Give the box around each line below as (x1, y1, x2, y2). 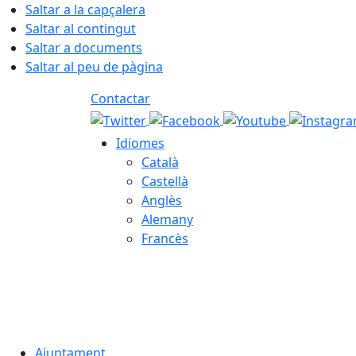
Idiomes (116, 134, 164, 152)
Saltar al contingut (25, 20, 136, 37)
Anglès (141, 192, 182, 209)
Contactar (91, 90, 150, 107)
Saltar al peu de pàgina (25, 58, 163, 75)
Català (141, 153, 179, 171)
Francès (141, 230, 188, 247)
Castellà (141, 172, 188, 190)
